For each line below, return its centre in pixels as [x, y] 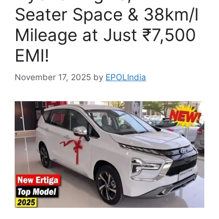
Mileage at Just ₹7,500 [105, 35]
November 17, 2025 [53, 77]
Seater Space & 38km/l [107, 14]
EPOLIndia [126, 77]
